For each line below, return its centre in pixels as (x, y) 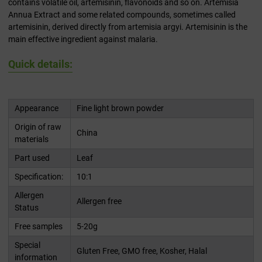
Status (27, 208)
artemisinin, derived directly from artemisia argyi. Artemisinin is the (128, 27)
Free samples (39, 227)
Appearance (37, 108)
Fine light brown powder (120, 108)
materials (32, 139)
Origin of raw (38, 127)
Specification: (39, 177)
